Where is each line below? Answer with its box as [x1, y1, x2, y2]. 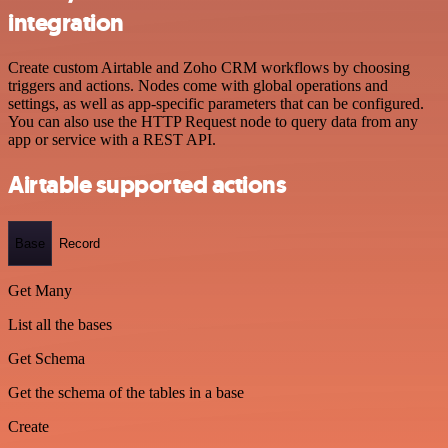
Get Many [8, 282, 72, 300]
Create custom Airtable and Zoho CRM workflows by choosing [8, 58, 410, 76]
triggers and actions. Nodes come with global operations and [8, 76, 388, 94]
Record [59, 235, 100, 251]
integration [8, 6, 124, 39]
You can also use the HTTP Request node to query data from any [8, 112, 418, 130]
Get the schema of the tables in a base [8, 384, 244, 402]
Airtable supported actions [8, 168, 287, 201]
